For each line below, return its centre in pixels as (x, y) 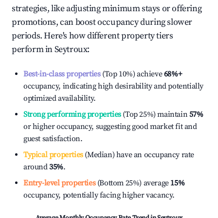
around (36, 167)
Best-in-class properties (62, 74)
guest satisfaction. (53, 139)
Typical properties (53, 155)
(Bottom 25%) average (132, 183)
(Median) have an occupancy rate (139, 155)
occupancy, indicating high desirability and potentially (114, 86)
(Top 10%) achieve (131, 74)
